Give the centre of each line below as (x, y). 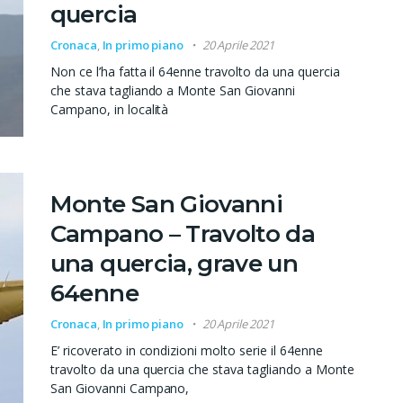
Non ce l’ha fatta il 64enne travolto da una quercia (195, 72)
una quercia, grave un (174, 264)
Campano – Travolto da (183, 234)
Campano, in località (109, 110)
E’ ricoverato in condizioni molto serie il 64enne (187, 351)
